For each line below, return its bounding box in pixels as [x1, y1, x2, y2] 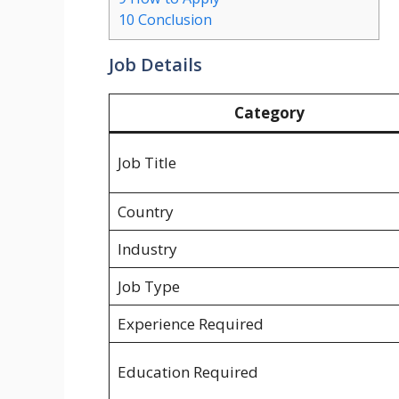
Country [117, 201, 174, 223]
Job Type [117, 276, 180, 297]
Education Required [117, 362, 258, 383]
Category [233, 102, 305, 124]
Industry [117, 239, 177, 260]
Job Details [109, 53, 202, 77]
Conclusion [134, 10, 212, 30]
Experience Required [117, 313, 264, 335]
